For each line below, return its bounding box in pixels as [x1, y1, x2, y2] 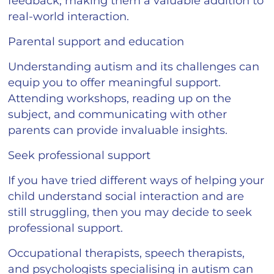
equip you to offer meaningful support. [8, 75, 221, 89]
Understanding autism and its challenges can [8, 59, 260, 73]
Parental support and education [8, 34, 185, 48]
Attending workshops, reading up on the [8, 91, 232, 105]
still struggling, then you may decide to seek [8, 205, 253, 219]
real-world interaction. [8, 9, 130, 23]
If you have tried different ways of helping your [8, 173, 265, 187]
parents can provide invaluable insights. [8, 123, 228, 137]
